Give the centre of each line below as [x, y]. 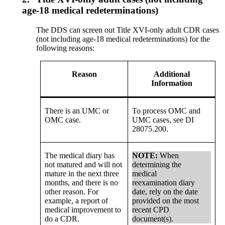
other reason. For [72, 191]
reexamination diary [164, 182]
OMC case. [63, 120]
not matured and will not [84, 164]
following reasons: [66, 48]
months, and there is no [82, 182]
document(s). [153, 218]
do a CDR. [62, 218]
